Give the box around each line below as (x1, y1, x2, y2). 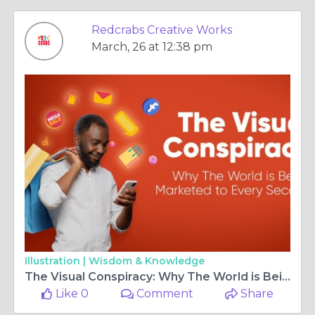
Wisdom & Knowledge (89, 255, 205, 267)
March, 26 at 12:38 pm (91, 40, 212, 53)
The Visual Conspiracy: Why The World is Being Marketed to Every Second (282, 270, 290, 283)
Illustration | (25, 255, 89, 267)
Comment (134, 287, 194, 300)
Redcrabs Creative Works (91, 23, 232, 37)
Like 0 (53, 287, 89, 300)
